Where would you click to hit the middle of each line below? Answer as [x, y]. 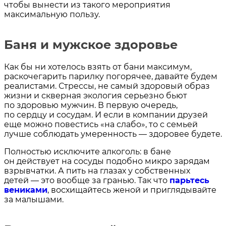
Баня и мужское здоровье [91, 45]
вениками [26, 190]
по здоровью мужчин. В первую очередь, [91, 105]
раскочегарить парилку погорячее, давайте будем [111, 77]
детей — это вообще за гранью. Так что [87, 181]
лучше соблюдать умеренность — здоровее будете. [113, 134]
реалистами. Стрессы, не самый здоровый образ [107, 86]
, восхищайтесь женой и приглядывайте [132, 190]
